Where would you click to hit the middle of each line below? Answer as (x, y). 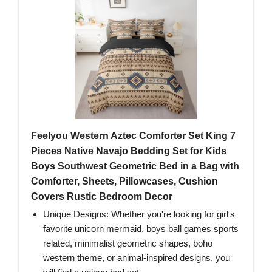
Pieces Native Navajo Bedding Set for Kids (129, 151)
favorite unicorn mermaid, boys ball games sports (141, 229)
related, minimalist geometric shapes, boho (128, 243)
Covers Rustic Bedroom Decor (102, 197)
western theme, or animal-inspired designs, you (137, 258)
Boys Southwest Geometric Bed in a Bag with (135, 166)
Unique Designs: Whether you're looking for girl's (139, 214)
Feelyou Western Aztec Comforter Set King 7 (133, 136)
